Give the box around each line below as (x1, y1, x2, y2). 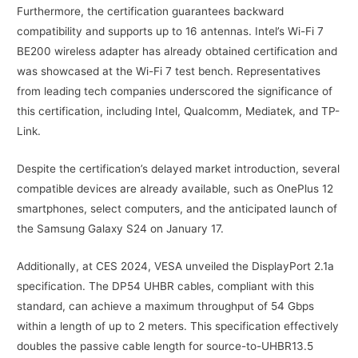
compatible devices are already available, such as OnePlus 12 (17, 181, 334, 195)
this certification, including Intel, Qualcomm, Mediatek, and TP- (17, 104, 340, 117)
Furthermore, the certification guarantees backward (17, 4, 284, 18)
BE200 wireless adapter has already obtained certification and (17, 44, 338, 58)
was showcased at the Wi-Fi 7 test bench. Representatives (17, 64, 321, 78)
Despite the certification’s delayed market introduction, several (17, 161, 340, 175)
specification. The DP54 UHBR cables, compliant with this (17, 279, 315, 292)
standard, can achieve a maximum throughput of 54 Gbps (17, 299, 315, 312)
